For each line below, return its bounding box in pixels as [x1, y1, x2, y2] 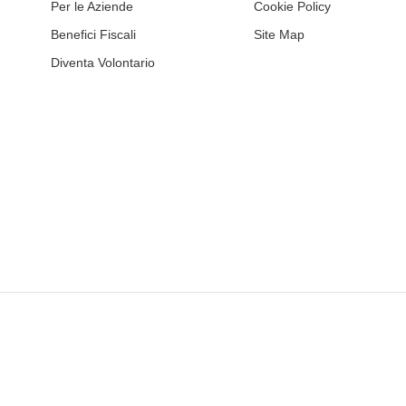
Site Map [253, 27, 304, 43]
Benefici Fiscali [50, 27, 136, 43]
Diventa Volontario [50, 55, 155, 71]
